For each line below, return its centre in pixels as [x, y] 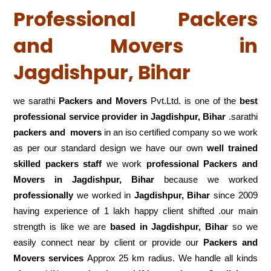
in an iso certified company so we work [179, 132]
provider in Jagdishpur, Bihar [164, 117]
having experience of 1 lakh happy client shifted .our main [135, 211]
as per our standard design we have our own [110, 148]
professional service [56, 117]
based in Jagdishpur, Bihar [169, 227]
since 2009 [234, 195]
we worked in [104, 195]
